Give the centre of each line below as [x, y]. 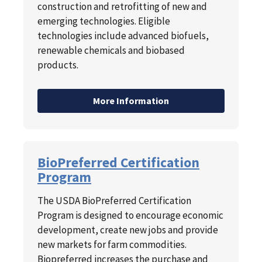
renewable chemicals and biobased [111, 51]
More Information [131, 101]
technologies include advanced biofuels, [123, 36]
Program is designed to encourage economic [130, 216]
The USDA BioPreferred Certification [114, 201]
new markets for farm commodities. [112, 245]
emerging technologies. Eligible [104, 21]
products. [58, 65]
